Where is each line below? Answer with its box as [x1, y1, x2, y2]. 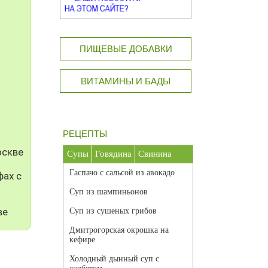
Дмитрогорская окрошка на [69, 226, 169, 235]
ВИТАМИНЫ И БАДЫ [81, 76, 170, 87]
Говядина [95, 149, 132, 159]
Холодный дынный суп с [69, 254, 159, 264]
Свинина [138, 149, 172, 159]
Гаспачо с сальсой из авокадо [69, 168, 175, 178]
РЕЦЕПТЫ [63, 129, 107, 139]
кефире [69, 235, 95, 245]
